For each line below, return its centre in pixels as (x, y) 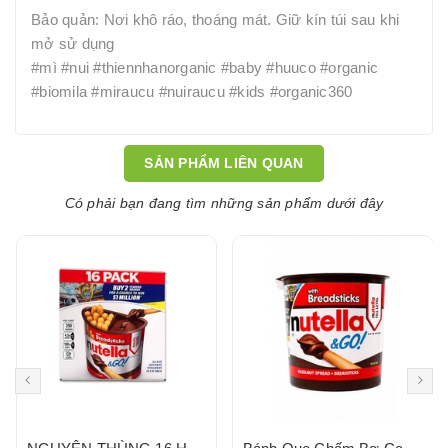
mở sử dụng (73, 44)
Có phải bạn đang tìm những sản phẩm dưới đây (224, 203)
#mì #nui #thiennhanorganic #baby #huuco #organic (204, 68)
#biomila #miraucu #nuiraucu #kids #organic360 (192, 92)
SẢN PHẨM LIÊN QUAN (224, 163)
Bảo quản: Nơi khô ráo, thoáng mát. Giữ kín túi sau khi (215, 20)
